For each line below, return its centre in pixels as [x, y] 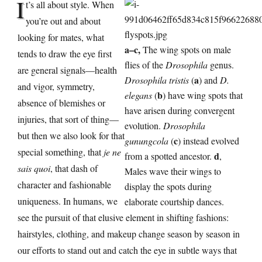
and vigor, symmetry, [56, 87]
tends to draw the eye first [65, 54]
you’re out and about [63, 21]
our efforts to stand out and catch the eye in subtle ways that [127, 250]
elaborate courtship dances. [174, 202]
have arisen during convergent [180, 111]
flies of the [145, 65]
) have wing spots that [203, 95]
